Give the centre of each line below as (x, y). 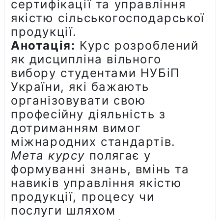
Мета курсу (48, 155)
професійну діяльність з (88, 114)
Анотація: (43, 45)
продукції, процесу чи (83, 196)
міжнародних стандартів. (93, 141)
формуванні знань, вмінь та (100, 169)
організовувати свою (79, 100)
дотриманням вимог (76, 128)
